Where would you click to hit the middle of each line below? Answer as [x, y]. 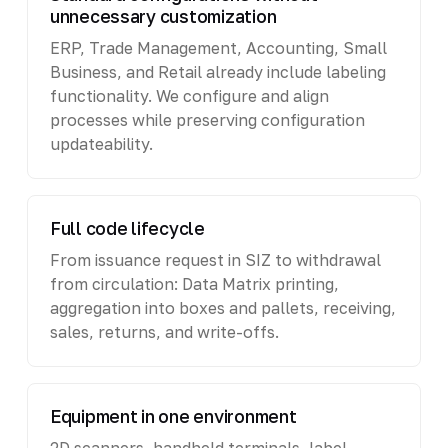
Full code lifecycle [127, 228]
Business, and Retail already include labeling [217, 71]
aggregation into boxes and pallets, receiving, [222, 307]
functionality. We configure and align [189, 95]
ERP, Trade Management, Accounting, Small [218, 47]
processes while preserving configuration [207, 119]
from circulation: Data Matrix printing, [194, 283]
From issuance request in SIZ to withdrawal [215, 259]
